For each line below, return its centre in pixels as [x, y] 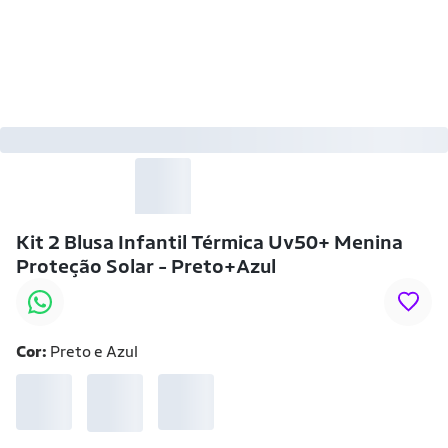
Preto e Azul [94, 351]
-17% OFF [224, 139]
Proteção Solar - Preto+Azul [146, 265]
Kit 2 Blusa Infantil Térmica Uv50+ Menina [209, 241]
